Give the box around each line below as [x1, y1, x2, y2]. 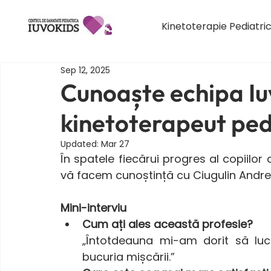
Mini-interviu [60, 200, 129, 216]
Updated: [60, 138, 101, 151]
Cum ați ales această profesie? [82, 217, 253, 232]
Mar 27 [101, 138, 129, 151]
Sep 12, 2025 [60, 64, 110, 76]
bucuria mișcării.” [82, 249, 175, 265]
